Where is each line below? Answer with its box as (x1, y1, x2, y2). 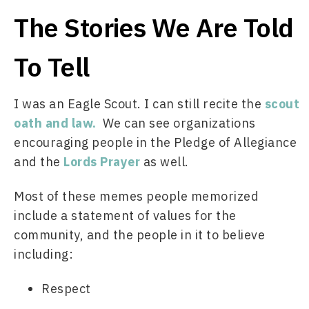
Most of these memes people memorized (14, 188, 259, 204)
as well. (140, 154, 192, 170)
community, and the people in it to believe (14, 227, 265, 243)
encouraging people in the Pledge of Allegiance (14, 134, 297, 150)
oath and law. (14, 115, 97, 131)
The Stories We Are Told (14, 10, 294, 44)
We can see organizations (96, 115, 256, 131)
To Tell (14, 50, 90, 83)
